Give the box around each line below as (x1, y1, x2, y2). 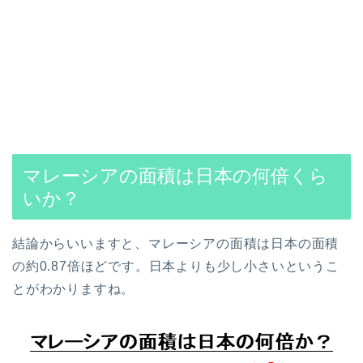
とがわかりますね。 (12, 282, 135, 297)
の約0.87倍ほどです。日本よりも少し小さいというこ (12, 259, 340, 274)
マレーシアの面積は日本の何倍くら (23, 165, 328, 187)
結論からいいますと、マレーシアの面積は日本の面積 (12, 237, 340, 251)
